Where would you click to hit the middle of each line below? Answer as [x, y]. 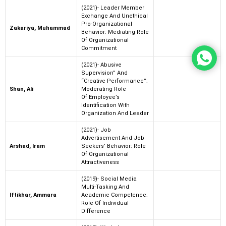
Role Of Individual [105, 203]
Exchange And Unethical [115, 16]
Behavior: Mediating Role [115, 32]
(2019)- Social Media [109, 179]
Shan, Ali [21, 89]
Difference [96, 211]
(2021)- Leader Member [113, 8]
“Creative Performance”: [115, 81]
